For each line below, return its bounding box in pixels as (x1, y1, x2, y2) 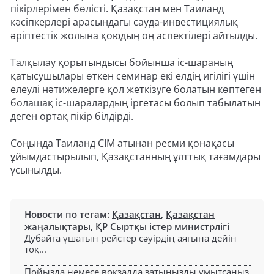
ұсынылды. (10, 163, 62, 177)
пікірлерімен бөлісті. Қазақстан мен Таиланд (10, 1, 224, 15)
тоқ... (24, 242, 46, 255)
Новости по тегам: (24, 207, 112, 220)
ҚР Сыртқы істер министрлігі (95, 220, 229, 232)
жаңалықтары (24, 220, 91, 232)
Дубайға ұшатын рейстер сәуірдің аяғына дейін (24, 231, 237, 244)
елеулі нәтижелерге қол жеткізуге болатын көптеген (10, 82, 261, 96)
